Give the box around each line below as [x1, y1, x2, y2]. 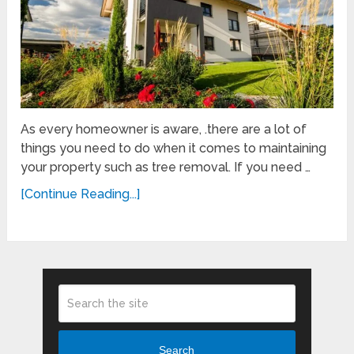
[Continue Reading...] [21, 186, 141, 201]
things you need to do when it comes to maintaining [21, 140, 327, 156]
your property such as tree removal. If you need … [21, 159, 311, 175]
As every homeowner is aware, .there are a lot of [21, 121, 307, 137]
